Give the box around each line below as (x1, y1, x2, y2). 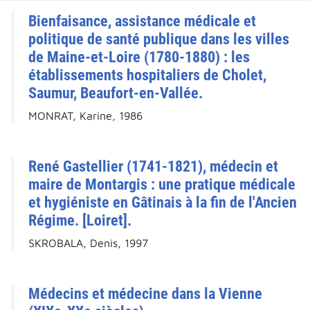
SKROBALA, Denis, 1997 (28, 237, 148, 250)
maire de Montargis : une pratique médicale (28, 175, 295, 194)
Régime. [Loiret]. (28, 211, 131, 230)
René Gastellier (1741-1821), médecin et (28, 157, 278, 176)
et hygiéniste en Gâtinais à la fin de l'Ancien (28, 193, 297, 212)
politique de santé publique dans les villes (28, 30, 289, 48)
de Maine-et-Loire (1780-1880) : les (28, 48, 250, 66)
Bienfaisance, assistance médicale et (28, 12, 256, 30)
